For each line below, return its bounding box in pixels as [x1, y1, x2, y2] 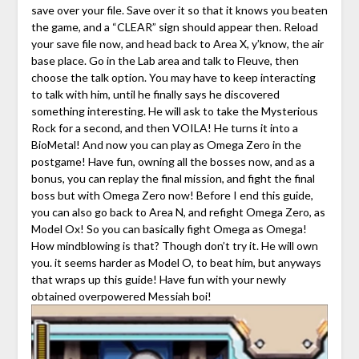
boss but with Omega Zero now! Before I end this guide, [30, 188, 313, 203]
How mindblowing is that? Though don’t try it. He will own [30, 239, 318, 253]
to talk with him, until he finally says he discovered [30, 87, 280, 102]
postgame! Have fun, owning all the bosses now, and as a [30, 155, 315, 169]
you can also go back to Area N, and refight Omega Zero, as [30, 205, 325, 220]
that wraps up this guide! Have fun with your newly [30, 272, 286, 287]
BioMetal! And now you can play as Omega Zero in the [30, 138, 301, 152]
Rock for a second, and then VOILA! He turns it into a [30, 121, 298, 135]
